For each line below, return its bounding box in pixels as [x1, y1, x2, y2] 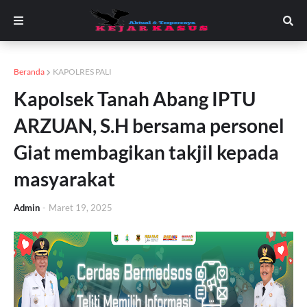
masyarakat [14, 167, 115, 191]
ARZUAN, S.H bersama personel [14, 114, 284, 137]
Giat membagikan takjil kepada [14, 140, 279, 164]
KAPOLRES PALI [53, 66, 112, 77]
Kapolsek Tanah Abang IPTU [14, 87, 256, 110]
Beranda [14, 66, 45, 77]
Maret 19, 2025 [49, 202, 112, 213]
